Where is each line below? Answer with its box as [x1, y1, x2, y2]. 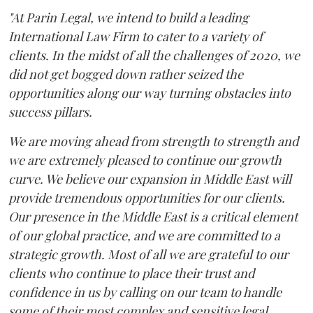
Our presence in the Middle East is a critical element [8, 208, 298, 225]
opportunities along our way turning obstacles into [8, 84, 291, 101]
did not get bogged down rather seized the [8, 65, 243, 82]
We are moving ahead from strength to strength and [8, 132, 298, 150]
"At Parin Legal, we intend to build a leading [8, 8, 249, 26]
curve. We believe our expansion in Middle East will [8, 170, 291, 187]
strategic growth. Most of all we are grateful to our [8, 245, 289, 263]
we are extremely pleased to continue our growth [8, 151, 282, 168]
